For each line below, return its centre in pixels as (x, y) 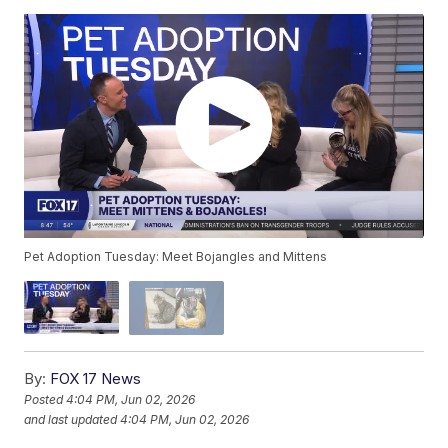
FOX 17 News (96, 378)
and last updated (71, 419)
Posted (45, 399)
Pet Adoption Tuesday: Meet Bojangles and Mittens (176, 257)
